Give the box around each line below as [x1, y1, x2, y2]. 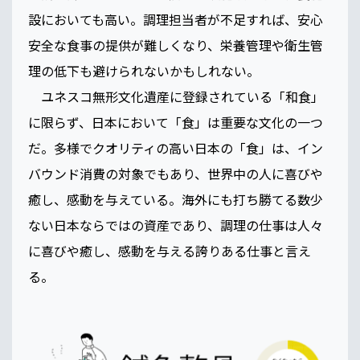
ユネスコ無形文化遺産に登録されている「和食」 [28, 87, 324, 107]
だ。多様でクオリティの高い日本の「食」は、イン [28, 138, 323, 158]
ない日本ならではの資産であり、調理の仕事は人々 [28, 215, 323, 235]
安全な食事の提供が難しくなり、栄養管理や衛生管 [28, 35, 323, 55]
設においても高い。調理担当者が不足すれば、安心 [28, 10, 323, 30]
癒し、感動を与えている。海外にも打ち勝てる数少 [28, 190, 323, 210]
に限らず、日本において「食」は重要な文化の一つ [28, 112, 323, 133]
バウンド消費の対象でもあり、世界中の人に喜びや [28, 164, 323, 184]
